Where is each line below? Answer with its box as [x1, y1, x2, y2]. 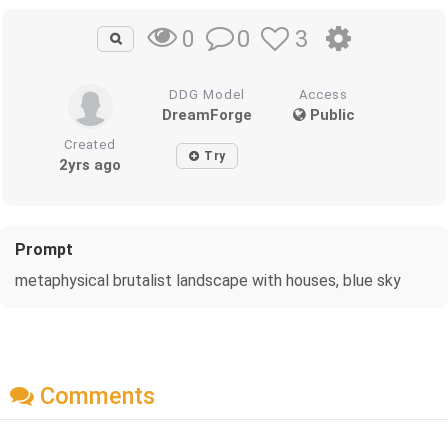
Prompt [15, 239, 73, 259]
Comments [34, 382, 155, 411]
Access [299, 86, 349, 102]
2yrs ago [59, 155, 122, 174]
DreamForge [162, 105, 253, 124]
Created [64, 136, 117, 152]
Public [305, 105, 355, 124]
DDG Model [169, 86, 246, 102]
